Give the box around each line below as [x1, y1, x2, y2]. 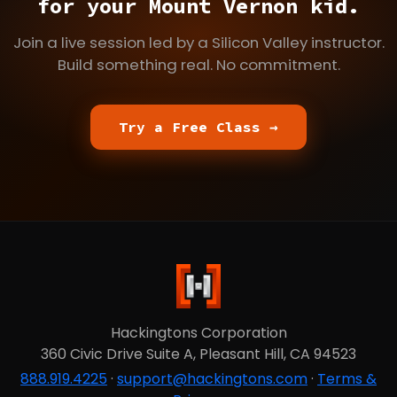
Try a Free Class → [119, 118, 278, 136]
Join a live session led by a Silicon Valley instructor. [12, 31, 385, 53]
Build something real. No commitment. [57, 53, 340, 75]
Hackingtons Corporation [110, 322, 287, 343]
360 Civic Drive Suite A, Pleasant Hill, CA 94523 [41, 343, 356, 364]
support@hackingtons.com [117, 368, 307, 389]
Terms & [317, 368, 377, 389]
